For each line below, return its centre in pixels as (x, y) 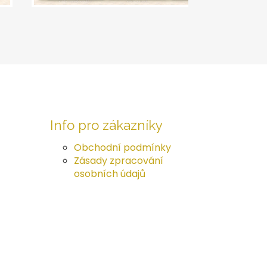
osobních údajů (109, 174)
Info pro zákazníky (106, 125)
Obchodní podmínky (122, 148)
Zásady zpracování (118, 161)
